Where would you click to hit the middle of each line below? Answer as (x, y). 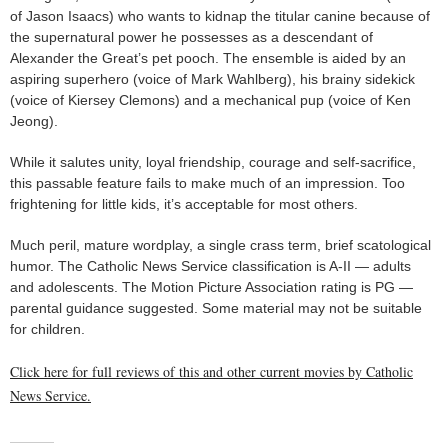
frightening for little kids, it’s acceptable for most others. (184, 203)
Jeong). (34, 120)
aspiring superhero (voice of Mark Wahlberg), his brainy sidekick (212, 78)
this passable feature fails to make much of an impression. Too (207, 182)
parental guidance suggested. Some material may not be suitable (216, 307)
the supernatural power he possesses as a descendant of (191, 36)
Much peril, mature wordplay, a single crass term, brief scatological (220, 244)
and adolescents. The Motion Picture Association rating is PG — (211, 286)
